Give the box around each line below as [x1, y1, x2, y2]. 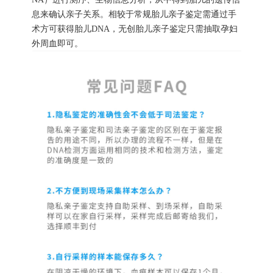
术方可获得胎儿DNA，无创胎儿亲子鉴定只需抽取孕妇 [32, 23, 238, 34]
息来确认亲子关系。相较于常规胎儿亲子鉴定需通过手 [32, 9, 236, 19]
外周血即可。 [32, 38, 83, 48]
